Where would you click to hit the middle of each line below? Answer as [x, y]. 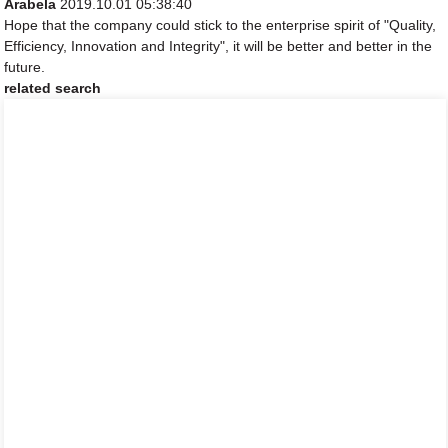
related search [53, 88]
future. [25, 67]
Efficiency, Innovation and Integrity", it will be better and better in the [218, 46]
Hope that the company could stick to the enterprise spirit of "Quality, [220, 25]
